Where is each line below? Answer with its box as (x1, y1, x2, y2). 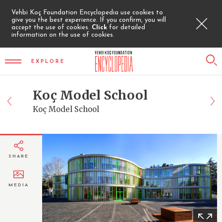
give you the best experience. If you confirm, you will (11, 17, 166, 23)
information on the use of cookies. (11, 32, 114, 38)
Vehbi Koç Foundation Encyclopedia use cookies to (11, 9, 163, 16)
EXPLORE (31, 58, 65, 64)
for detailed (109, 24, 145, 31)
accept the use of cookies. (11, 24, 92, 31)
